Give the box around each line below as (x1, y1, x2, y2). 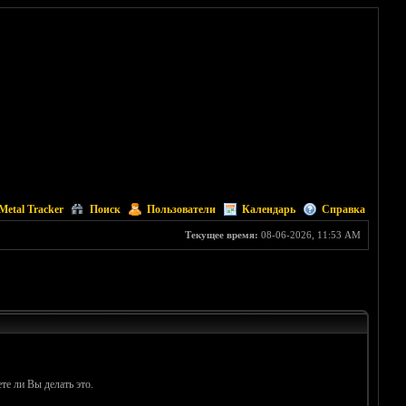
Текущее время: (184, 229, 258, 240)
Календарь (241, 203, 295, 216)
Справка (321, 203, 365, 216)
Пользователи (146, 203, 216, 216)
